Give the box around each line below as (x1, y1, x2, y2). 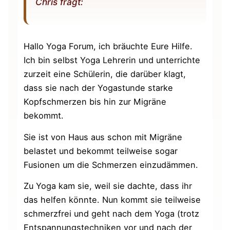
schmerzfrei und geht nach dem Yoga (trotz (24, 208, 200, 219)
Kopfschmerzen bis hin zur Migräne (24, 97, 167, 107)
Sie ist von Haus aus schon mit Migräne (24, 131, 183, 142)
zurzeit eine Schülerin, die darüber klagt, (24, 69, 186, 80)
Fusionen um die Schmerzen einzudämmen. (24, 159, 199, 170)
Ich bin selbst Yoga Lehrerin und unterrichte (24, 55, 201, 66)
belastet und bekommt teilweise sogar (24, 145, 178, 156)
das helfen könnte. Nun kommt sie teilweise (24, 194, 201, 205)
